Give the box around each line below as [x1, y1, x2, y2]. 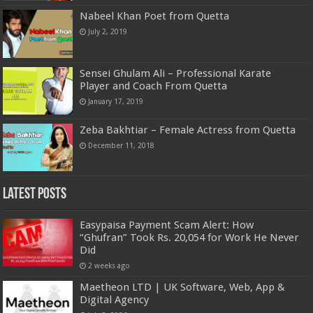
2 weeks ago [88, 261, 131, 270]
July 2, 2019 [88, 27, 128, 36]
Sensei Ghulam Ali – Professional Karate [80, 66, 272, 80]
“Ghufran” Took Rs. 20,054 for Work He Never [80, 231, 300, 244]
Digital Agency [80, 293, 150, 306]
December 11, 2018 [88, 140, 155, 150]
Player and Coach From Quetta [80, 79, 228, 92]
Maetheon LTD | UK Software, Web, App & [80, 280, 286, 293]
